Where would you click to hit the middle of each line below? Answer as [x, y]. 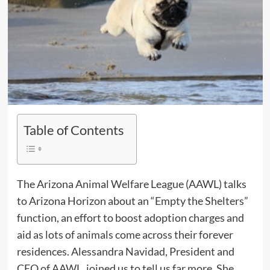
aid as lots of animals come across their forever [125, 234]
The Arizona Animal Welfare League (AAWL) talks [131, 184]
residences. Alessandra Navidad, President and [125, 251]
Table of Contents [74, 130]
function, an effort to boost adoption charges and [130, 218]
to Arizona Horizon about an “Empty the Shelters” [132, 201]
